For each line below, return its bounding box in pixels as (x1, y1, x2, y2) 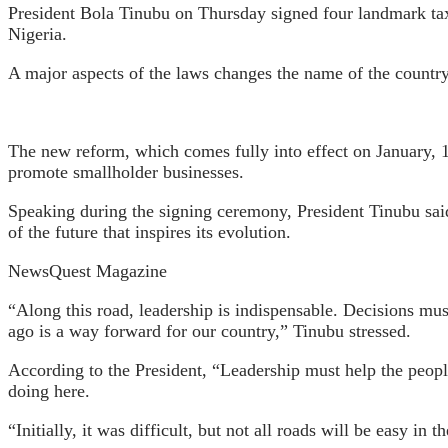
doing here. (8, 380, 90, 401)
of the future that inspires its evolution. (8, 221, 291, 242)
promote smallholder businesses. (8, 161, 244, 182)
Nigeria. (8, 23, 67, 44)
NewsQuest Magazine (8, 260, 167, 281)
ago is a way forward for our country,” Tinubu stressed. (8, 320, 411, 341)
